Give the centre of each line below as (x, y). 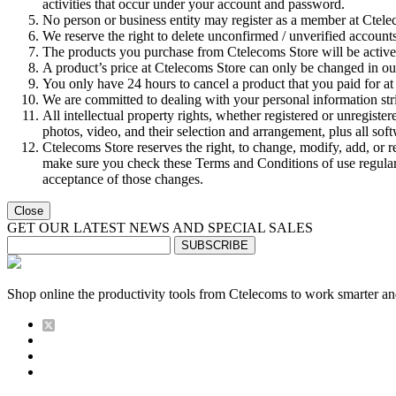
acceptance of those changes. (123, 179)
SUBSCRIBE (215, 246)
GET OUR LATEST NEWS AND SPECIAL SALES (160, 228)
